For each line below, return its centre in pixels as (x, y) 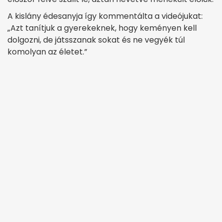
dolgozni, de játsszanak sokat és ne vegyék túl (96, 40)
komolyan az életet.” (47, 52)
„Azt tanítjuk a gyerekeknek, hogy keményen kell (102, 28)
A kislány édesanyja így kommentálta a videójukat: (105, 16)
